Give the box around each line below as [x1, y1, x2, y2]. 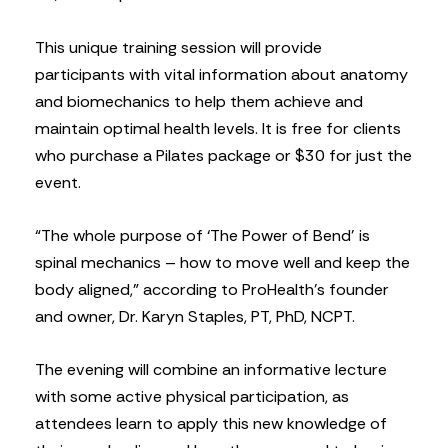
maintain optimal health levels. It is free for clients [35, 117, 401, 139]
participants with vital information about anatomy [35, 63, 408, 85]
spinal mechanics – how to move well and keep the [35, 251, 410, 273]
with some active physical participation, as [35, 386, 349, 408]
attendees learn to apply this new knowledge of [35, 413, 387, 435]
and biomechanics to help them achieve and [35, 90, 363, 112]
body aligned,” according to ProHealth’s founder [35, 278, 389, 300]
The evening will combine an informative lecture [35, 359, 387, 381]
